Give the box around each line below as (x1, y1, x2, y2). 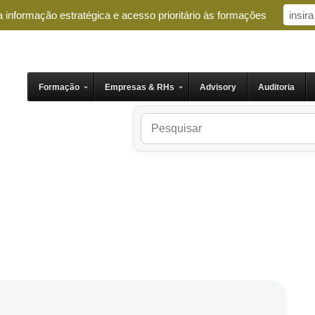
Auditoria (258, 82, 295, 92)
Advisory (200, 82, 236, 92)
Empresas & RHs (105, 82, 174, 92)
